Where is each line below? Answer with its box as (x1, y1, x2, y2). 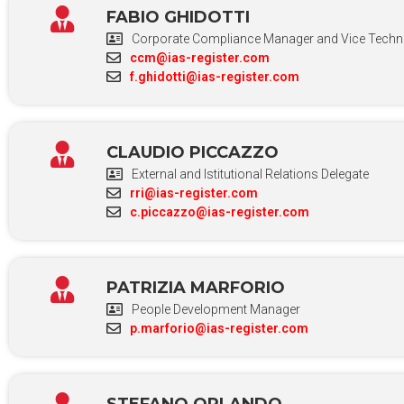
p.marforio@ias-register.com (129, 320, 308, 335)
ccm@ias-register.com (129, 50, 270, 65)
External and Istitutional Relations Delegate (131, 166, 369, 181)
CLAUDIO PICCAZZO (106, 142, 279, 162)
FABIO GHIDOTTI (106, 6, 250, 27)
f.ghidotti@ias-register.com (129, 69, 299, 84)
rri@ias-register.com (129, 185, 258, 200)
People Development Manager (131, 301, 300, 317)
